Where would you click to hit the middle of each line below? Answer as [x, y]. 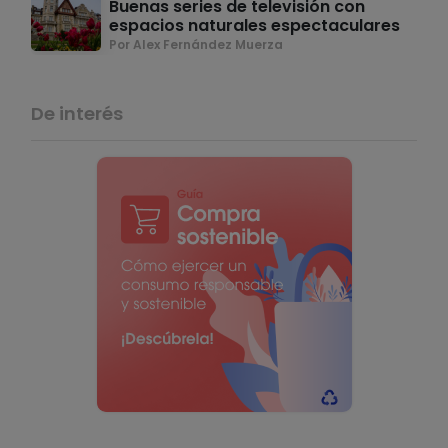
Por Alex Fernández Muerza [196, 45]
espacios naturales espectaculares [254, 26]
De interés [77, 114]
